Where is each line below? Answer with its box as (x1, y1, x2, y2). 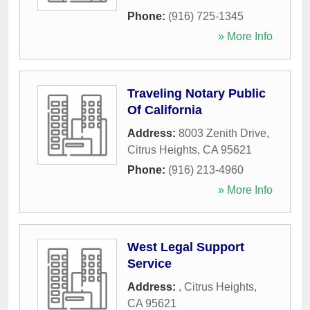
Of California (127, 103, 202, 118)
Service (127, 257, 172, 271)
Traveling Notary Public (127, 86, 266, 101)
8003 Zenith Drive (179, 127, 266, 140)
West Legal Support (127, 240, 244, 255)
